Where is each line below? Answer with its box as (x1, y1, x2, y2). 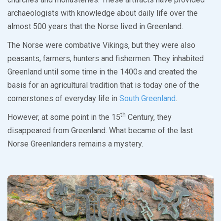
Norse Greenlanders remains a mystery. (7, 139, 143, 149)
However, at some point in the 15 (7, 112, 120, 122)
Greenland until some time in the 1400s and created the (7, 67, 197, 77)
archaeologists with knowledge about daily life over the (7, 8, 198, 18)
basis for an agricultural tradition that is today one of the (7, 80, 199, 90)
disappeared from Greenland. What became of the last (7, 126, 193, 136)
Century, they (126, 112, 172, 122)
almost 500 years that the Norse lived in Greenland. (7, 22, 183, 32)
